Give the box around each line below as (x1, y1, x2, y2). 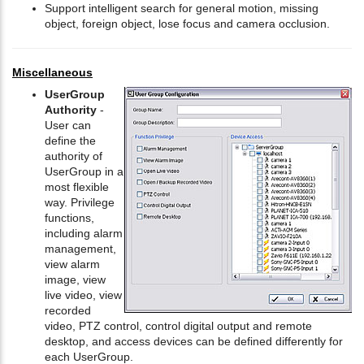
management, (45, 242, 116, 256)
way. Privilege (45, 196, 115, 210)
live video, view (45, 288, 122, 302)
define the (45, 134, 96, 148)
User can (45, 119, 91, 132)
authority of (45, 149, 102, 163)
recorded (45, 304, 91, 318)
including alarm (45, 227, 123, 240)
